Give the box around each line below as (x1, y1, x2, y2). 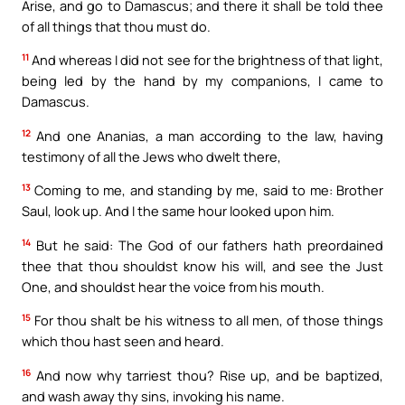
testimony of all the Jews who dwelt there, (22, 146, 281, 165)
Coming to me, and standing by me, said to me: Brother (31, 181, 383, 200)
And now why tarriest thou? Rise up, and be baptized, (31, 365, 383, 384)
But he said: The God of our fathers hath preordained (31, 235, 383, 254)
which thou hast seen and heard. (22, 332, 224, 351)
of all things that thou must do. (22, 16, 211, 35)
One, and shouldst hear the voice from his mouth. (22, 277, 325, 296)
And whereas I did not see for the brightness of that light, (29, 51, 383, 70)
